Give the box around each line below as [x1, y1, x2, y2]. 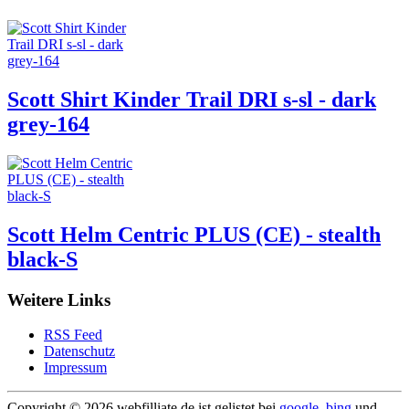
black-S [7, 246, 78, 271]
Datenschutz [44, 343, 115, 360]
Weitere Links [7, 289, 110, 309]
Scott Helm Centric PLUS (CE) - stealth [7, 222, 381, 246]
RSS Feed [44, 327, 102, 343]
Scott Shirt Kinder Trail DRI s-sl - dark [7, 87, 376, 111]
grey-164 [7, 111, 89, 136]
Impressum [44, 360, 107, 376]
